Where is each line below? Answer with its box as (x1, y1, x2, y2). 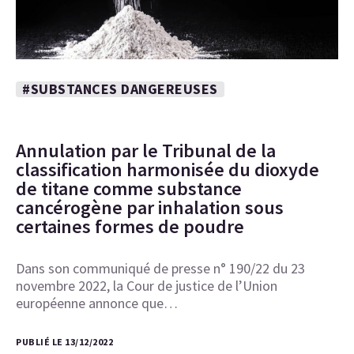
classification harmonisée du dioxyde (16, 156, 319, 182)
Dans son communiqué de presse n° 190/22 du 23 (16, 258, 305, 277)
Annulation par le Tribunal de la (16, 137, 276, 163)
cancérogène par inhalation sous (16, 194, 284, 220)
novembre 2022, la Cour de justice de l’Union (16, 276, 277, 295)
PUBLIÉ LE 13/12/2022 (16, 335, 113, 348)
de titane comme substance (16, 175, 242, 201)
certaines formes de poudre (16, 213, 244, 239)
